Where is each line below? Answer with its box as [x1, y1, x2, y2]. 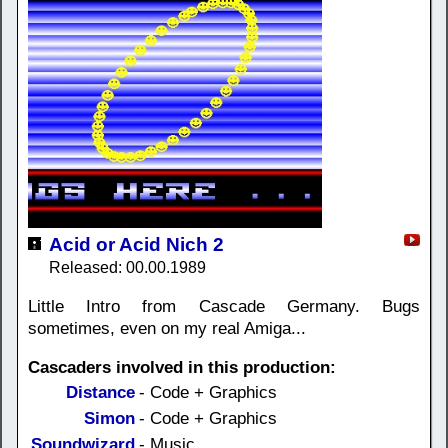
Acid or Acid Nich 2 [49, 233, 224, 255]
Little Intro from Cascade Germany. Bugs [28, 296, 420, 316]
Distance [66, 382, 135, 402]
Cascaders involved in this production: [28, 357, 336, 377]
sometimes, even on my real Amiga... [28, 318, 306, 338]
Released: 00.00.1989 [49, 258, 206, 276]
